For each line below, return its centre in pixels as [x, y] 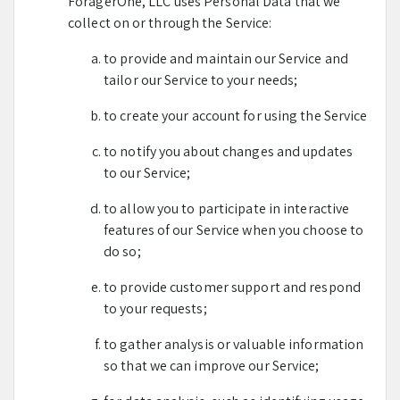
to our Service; [147, 173]
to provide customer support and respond [232, 287]
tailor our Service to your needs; [201, 80]
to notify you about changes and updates [228, 151]
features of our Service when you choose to [234, 230]
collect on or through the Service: [170, 23]
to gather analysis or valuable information [234, 344]
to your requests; [155, 308]
